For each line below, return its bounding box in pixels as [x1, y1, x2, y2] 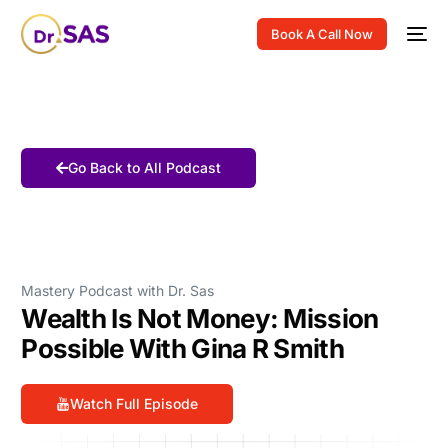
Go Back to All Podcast [68, 159, 222, 176]
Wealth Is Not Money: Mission [21, 303, 379, 334]
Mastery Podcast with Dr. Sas [21, 282, 215, 299]
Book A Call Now [270, 26, 373, 42]
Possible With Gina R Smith [21, 333, 344, 364]
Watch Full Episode [70, 395, 199, 412]
